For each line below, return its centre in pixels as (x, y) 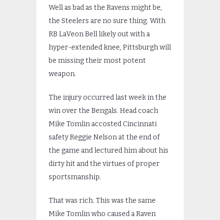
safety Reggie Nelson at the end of (104, 137)
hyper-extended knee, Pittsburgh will (110, 48)
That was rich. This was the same (102, 201)
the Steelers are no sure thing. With (107, 21)
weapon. (62, 74)
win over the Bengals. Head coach (103, 111)
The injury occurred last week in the (108, 98)
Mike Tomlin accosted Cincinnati (103, 124)
